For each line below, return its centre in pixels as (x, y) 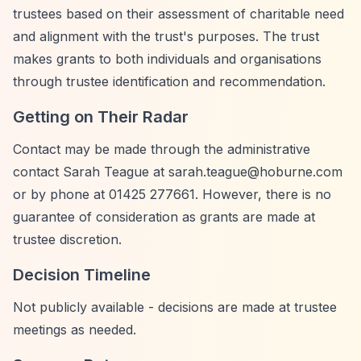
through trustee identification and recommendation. (169, 81)
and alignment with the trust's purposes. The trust (166, 36)
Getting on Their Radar (101, 117)
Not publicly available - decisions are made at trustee (175, 307)
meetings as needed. (75, 330)
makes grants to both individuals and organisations (167, 59)
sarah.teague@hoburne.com (255, 172)
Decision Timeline (82, 275)
